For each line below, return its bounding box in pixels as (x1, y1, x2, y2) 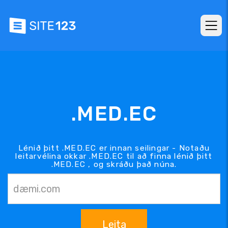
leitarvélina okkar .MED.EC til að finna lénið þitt (15, 151, 213, 161)
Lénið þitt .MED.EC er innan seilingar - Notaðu (18, 143, 210, 153)
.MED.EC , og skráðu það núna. (51, 159, 177, 169)
